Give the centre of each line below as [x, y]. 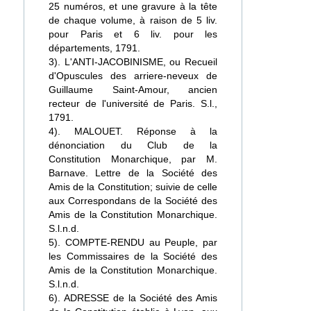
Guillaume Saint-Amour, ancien [133, 90]
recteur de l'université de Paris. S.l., [133, 103]
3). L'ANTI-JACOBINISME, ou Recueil [133, 62]
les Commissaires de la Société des [133, 256]
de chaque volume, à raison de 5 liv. [133, 20]
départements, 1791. [94, 48]
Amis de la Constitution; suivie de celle [133, 187]
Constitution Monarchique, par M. [133, 159]
